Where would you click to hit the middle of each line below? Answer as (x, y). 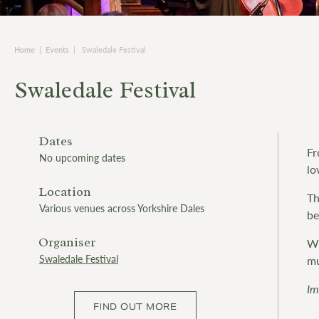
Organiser (67, 242)
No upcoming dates (82, 158)
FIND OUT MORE (135, 307)
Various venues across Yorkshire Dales (122, 208)
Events (57, 50)
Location (65, 192)
